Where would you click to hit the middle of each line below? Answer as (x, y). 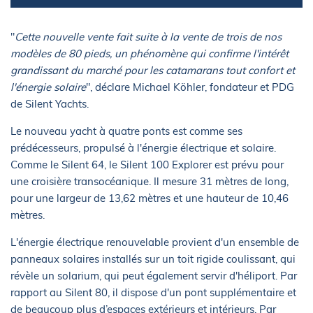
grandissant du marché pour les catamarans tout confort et (153, 70)
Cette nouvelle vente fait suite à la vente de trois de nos (148, 36)
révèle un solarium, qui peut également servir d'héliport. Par (154, 275)
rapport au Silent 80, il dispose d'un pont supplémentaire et (153, 292)
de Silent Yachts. (50, 103)
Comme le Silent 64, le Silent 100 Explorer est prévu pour (147, 164)
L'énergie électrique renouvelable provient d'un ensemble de (155, 242)
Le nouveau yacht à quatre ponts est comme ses (126, 131)
